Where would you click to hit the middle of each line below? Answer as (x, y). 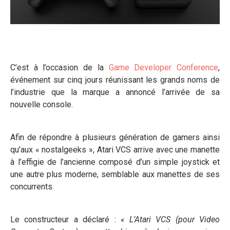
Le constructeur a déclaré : (66, 220)
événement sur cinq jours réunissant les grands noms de (115, 80)
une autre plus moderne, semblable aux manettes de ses (115, 175)
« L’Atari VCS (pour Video (170, 220)
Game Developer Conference (161, 68)
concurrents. (32, 187)
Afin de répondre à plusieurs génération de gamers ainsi (115, 138)
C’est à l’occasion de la (57, 68)
